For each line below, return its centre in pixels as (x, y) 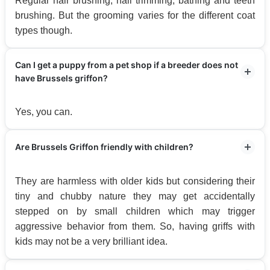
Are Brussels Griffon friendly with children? (104, 146)
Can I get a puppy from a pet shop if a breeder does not (127, 64)
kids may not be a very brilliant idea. (91, 241)
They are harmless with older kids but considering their (135, 181)
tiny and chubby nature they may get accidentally (135, 196)
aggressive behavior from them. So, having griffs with (135, 226)
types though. (44, 30)
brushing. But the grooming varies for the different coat (135, 15)
